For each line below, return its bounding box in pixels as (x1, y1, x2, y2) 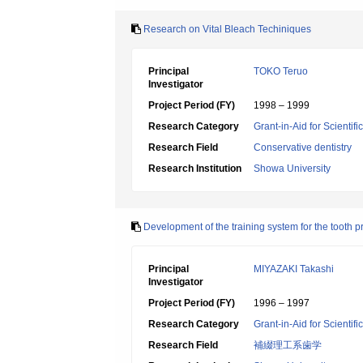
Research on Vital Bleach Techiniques (143, 23, 311, 35)
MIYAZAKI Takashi (254, 263, 334, 275)
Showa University (254, 163, 331, 174)
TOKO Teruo (254, 66, 308, 77)
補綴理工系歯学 (254, 340, 322, 351)
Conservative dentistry (254, 142, 352, 153)
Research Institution (148, 163, 241, 174)
